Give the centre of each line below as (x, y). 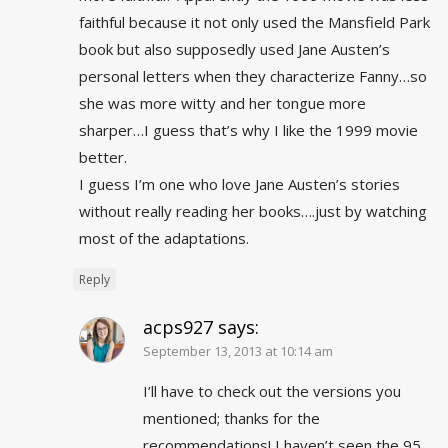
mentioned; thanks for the (231, 418)
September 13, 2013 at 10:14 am (238, 351)
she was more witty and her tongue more (222, 103)
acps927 (178, 327)
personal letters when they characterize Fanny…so (253, 76)
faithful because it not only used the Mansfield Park (254, 22)
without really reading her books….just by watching (253, 211)
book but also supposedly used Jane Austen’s (234, 49)
